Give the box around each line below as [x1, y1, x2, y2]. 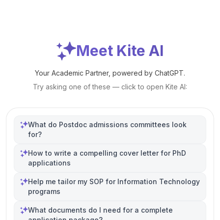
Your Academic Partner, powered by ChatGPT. [35, 69, 185, 77]
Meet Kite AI [76, 42, 164, 59]
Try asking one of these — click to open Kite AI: [33, 82, 187, 91]
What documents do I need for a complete [28, 206, 173, 214]
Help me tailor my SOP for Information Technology [28, 177, 200, 186]
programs [28, 187, 60, 195]
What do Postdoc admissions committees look [28, 120, 187, 129]
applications [28, 159, 71, 167]
